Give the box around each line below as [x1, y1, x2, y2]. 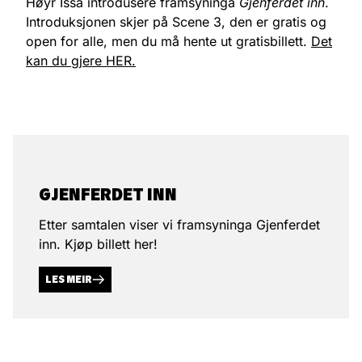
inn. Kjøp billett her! [39, 235, 158, 252]
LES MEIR [45, 272, 92, 287]
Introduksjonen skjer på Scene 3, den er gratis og [26, 13, 326, 30]
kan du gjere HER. [26, 52, 136, 69]
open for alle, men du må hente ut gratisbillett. [26, 32, 311, 49]
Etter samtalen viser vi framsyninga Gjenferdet [39, 216, 320, 233]
